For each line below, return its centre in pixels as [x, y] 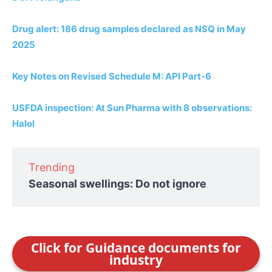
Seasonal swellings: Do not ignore [117, 183]
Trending [52, 167]
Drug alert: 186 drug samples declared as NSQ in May [129, 29]
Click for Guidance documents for [136, 247]
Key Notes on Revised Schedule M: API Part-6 [112, 76]
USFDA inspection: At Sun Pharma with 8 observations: [132, 107]
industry [136, 260]
